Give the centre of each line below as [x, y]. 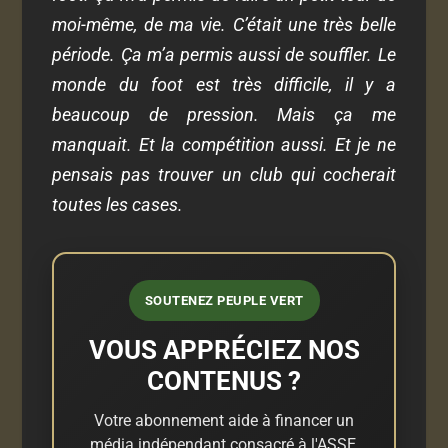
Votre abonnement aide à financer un [224, 420]
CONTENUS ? [224, 380]
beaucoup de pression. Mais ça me [224, 114]
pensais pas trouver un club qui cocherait [224, 174]
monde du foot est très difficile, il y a [224, 84]
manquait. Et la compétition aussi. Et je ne [224, 144]
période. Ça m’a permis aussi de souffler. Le [224, 54]
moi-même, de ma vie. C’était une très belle [224, 24]
